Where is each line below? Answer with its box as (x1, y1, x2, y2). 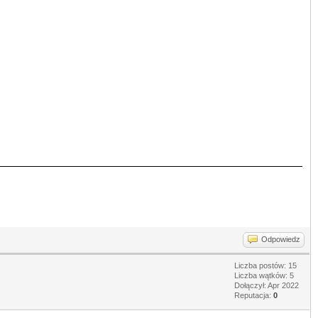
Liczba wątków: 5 (234, 270, 294, 280)
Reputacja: (234, 290, 273, 300)
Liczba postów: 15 (234, 261, 297, 270)
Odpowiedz (261, 234, 300, 243)
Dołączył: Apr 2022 (234, 280, 299, 290)
